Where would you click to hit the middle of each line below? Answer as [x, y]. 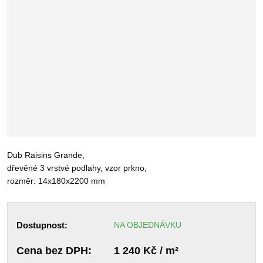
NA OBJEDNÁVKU [147, 225]
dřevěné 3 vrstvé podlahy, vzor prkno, [77, 168]
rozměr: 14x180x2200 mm [56, 181]
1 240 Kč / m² [146, 251]
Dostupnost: [42, 225]
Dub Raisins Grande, [46, 155]
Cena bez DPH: [54, 251]
